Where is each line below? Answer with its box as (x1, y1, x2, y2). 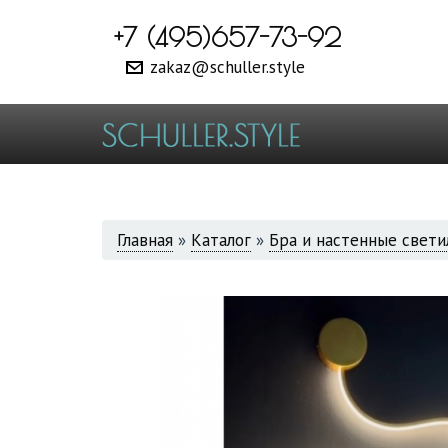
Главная (117, 229, 173, 251)
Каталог (191, 229, 251, 251)
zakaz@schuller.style (149, 55, 305, 78)
